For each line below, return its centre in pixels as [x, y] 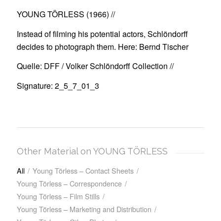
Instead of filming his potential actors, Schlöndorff [102, 34]
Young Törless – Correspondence [69, 184]
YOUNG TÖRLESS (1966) [63, 14]
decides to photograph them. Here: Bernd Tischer [102, 46]
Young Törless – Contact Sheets [83, 171]
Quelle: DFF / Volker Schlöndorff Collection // [95, 66]
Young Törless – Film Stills [58, 196]
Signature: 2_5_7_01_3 [58, 85]
